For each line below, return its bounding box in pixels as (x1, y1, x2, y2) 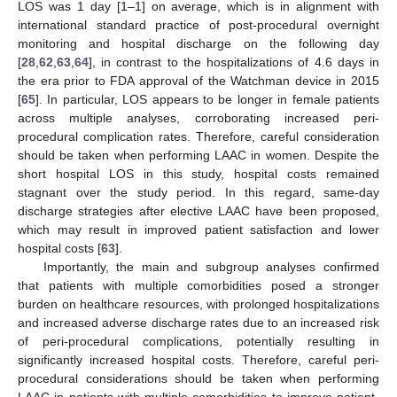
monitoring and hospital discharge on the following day (18, 35, 379, 51)
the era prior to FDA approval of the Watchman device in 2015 (18, 73, 379, 88)
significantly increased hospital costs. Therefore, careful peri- (18, 352, 379, 367)
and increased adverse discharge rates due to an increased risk (18, 315, 379, 330)
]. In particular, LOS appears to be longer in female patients (35, 91, 379, 106)
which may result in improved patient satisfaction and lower (18, 222, 379, 237)
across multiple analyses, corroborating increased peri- (18, 110, 379, 125)
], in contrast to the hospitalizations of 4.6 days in (89, 54, 379, 69)
